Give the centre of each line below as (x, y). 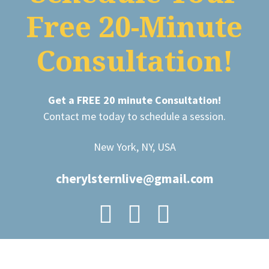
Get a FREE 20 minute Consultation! (134, 100)
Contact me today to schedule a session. (134, 116)
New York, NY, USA (134, 147)
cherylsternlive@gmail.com (134, 179)
